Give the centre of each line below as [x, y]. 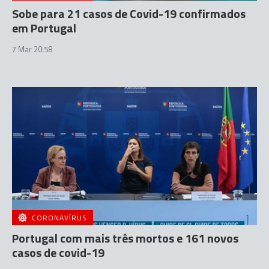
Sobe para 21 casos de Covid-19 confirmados [129, 14]
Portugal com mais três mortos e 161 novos [125, 238]
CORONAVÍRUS [59, 217]
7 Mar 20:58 [32, 50]
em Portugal [44, 28]
